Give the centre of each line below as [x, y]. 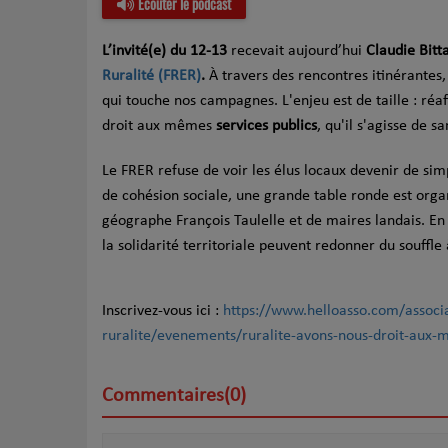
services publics [266, 126]
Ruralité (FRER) [151, 76]
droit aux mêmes [159, 126]
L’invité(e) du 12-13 [164, 51]
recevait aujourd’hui [294, 51]
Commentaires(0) [174, 396]
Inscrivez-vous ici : [162, 311]
